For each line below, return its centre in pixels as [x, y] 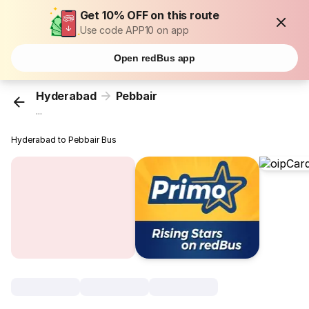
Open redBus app [154, 58]
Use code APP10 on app [134, 30]
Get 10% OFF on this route [150, 15]
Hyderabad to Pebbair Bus [64, 140]
